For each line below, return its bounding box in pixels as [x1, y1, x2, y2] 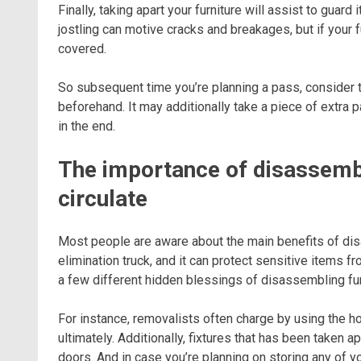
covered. [58, 40, 106, 56]
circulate [58, 185, 147, 212]
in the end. [58, 118, 115, 134]
